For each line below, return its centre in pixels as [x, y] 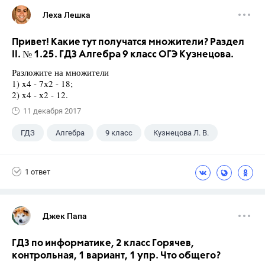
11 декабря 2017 [52, 111]
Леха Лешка [67, 15]
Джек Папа [65, 216]
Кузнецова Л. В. [181, 133]
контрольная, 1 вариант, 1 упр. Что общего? [116, 256]
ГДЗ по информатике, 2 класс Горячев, [103, 244]
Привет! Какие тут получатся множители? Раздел [128, 43]
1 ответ [38, 172]
